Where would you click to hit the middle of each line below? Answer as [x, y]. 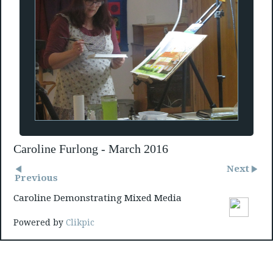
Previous [36, 178]
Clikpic [80, 223]
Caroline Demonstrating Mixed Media [97, 198]
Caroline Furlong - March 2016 [91, 148]
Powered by [40, 223]
